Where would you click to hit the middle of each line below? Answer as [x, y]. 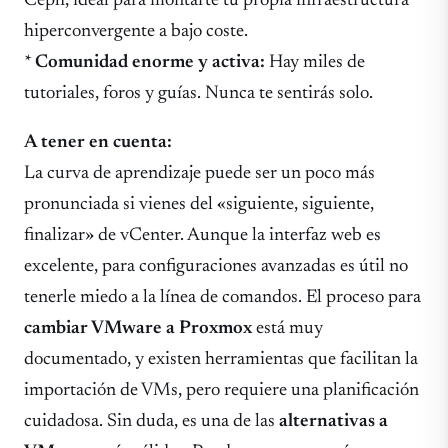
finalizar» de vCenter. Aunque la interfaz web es [202, 236]
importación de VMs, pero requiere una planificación [221, 391]
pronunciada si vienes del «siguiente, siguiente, [199, 205]
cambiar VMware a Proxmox [138, 329]
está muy [287, 329]
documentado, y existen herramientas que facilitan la [221, 360]
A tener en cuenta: [98, 143]
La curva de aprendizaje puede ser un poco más [199, 174]
